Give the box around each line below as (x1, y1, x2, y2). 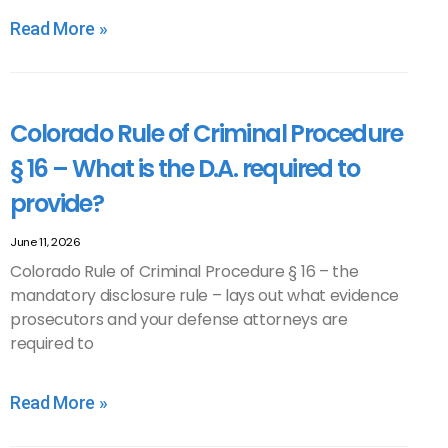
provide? (10, 187, 104, 220)
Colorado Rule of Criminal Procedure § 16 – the (10, 260, 359, 283)
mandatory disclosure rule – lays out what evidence (10, 284, 399, 307)
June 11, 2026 (10, 234, 81, 250)
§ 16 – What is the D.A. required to (10, 152, 359, 185)
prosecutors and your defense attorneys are (10, 308, 348, 331)
